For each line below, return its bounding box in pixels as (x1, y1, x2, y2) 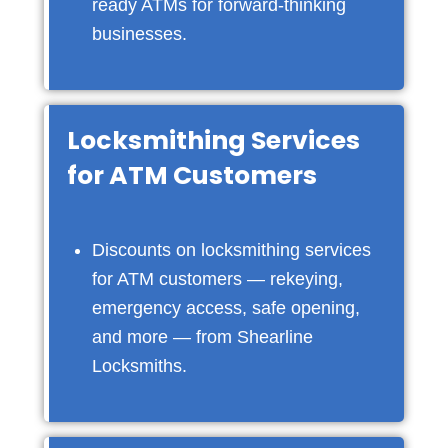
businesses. (91, 24, 187, 45)
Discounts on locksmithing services (91, 240, 371, 261)
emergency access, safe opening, (91, 298, 360, 319)
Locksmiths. (91, 356, 187, 377)
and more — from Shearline (91, 327, 313, 348)
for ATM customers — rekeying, (91, 269, 343, 290)
